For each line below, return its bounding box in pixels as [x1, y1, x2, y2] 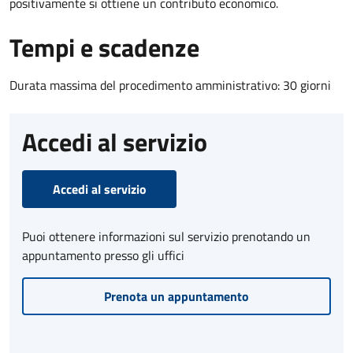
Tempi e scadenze [9, 28, 199, 66]
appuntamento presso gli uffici [22, 245, 184, 265]
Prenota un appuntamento [104, 286, 249, 306]
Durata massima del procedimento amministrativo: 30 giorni [9, 75, 331, 95]
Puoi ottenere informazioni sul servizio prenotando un [22, 226, 310, 246]
